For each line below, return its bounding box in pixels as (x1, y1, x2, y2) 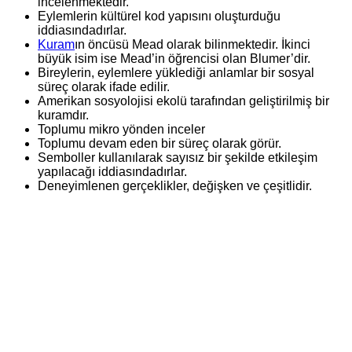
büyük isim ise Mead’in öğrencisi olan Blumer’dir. (38, 51, 310, 65)
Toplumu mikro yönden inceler (38, 122, 205, 136)
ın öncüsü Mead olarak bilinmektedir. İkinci (75, 37, 310, 51)
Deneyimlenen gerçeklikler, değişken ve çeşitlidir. (38, 178, 312, 192)
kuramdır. (38, 108, 89, 122)
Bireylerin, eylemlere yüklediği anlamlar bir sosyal (38, 65, 314, 79)
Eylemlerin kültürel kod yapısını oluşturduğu (38, 9, 280, 23)
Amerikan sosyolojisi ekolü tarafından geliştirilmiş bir (38, 93, 329, 108)
